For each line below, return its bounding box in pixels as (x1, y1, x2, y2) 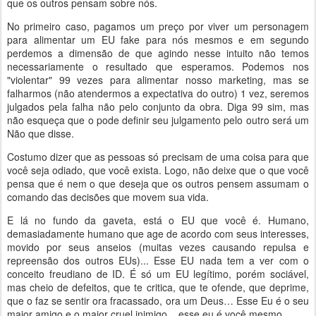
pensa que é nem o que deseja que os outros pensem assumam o (7, 176, 309, 190)
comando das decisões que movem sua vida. (7, 190, 212, 204)
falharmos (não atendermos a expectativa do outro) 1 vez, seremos (7, 86, 309, 100)
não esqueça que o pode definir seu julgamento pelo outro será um (7, 113, 309, 127)
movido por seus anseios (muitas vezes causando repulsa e (7, 240, 309, 254)
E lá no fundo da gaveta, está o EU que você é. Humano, (7, 213, 309, 227)
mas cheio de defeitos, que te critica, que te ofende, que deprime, (7, 280, 309, 294)
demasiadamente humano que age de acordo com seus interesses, (7, 226, 309, 241)
